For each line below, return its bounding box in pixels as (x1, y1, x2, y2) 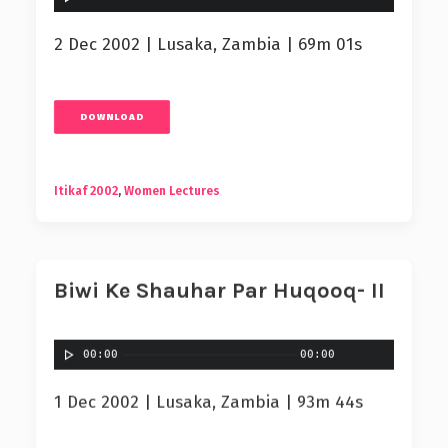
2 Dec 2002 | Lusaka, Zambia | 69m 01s (54, 34, 362, 55)
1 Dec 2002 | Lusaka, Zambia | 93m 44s (54, 390, 363, 411)
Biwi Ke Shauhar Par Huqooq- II (54, 276, 385, 302)
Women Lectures (124, 184, 220, 198)
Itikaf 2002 (54, 184, 118, 198)
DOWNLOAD (79, 111, 145, 123)
